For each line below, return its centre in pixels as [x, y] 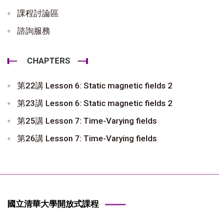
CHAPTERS [49, 60]
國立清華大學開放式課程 [53, 204]
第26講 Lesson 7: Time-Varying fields [87, 138]
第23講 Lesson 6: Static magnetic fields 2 [95, 103]
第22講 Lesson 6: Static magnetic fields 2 [95, 85]
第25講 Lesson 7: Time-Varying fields [87, 120]
